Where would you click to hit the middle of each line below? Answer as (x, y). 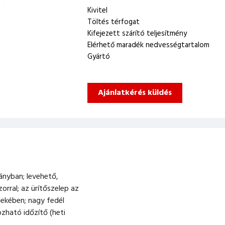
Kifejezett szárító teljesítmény (137, 34)
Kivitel (97, 11)
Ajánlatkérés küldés (135, 93)
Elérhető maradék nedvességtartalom (148, 45)
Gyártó (99, 57)
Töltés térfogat (114, 22)
